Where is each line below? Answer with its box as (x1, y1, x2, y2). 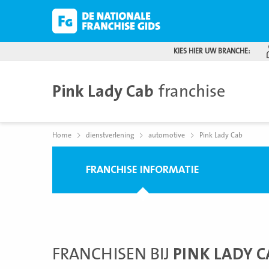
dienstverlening (86, 131, 134, 139)
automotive (148, 131, 185, 139)
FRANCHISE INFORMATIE (86, 163, 199, 176)
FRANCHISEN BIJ (52, 244, 173, 264)
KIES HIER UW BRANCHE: (174, 47, 250, 55)
